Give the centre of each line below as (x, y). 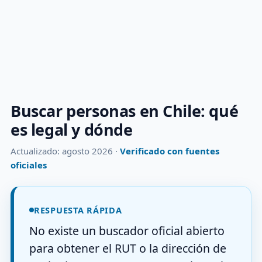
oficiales (29, 165)
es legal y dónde (72, 130)
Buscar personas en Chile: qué (125, 111)
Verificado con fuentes (170, 151)
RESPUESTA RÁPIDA (78, 210)
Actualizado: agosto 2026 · (65, 151)
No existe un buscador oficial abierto (127, 230)
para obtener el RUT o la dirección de (128, 248)
